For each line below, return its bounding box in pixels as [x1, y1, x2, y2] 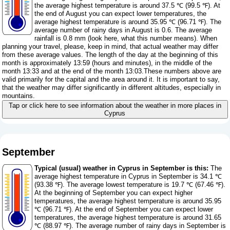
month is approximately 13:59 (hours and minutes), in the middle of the [2, 59, 213, 67]
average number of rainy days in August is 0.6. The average [34, 26, 213, 34]
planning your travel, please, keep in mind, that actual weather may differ [2, 43, 219, 51]
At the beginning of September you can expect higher [34, 188, 193, 197]
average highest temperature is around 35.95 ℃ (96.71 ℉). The [34, 18, 222, 26]
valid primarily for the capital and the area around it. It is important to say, [2, 75, 220, 84]
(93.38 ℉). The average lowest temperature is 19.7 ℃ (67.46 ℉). [34, 180, 226, 188]
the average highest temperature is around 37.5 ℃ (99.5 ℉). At [34, 2, 221, 10]
